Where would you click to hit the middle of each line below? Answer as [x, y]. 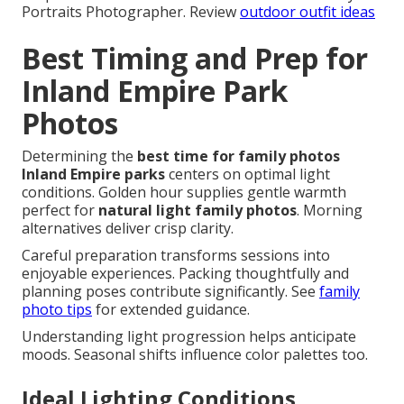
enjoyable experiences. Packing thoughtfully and [185, 274]
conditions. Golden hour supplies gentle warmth [184, 193]
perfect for [60, 211]
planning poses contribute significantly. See [170, 292]
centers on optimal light [248, 174]
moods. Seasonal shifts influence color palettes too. [195, 355]
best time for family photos [239, 156]
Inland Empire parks [93, 174]
